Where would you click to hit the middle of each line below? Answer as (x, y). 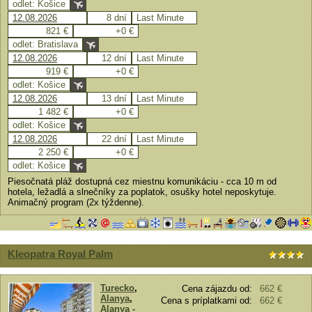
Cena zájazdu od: (217, 289)
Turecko (117, 288)
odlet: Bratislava (45, 44)
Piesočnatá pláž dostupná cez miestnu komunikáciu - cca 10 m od (142, 181)
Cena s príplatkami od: (206, 301)
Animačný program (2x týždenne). (76, 202)
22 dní (114, 139)
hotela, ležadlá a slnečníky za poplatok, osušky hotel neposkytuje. (142, 192)
